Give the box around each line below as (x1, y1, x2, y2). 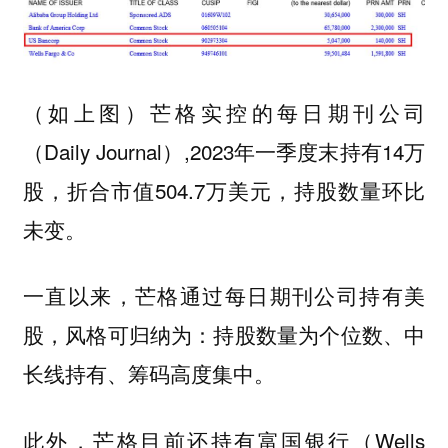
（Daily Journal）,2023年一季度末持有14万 (22, 135, 426, 166)
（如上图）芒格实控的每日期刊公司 (22, 96, 426, 127)
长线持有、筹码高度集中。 (22, 358, 275, 389)
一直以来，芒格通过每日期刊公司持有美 (22, 280, 426, 311)
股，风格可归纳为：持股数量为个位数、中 (22, 319, 426, 350)
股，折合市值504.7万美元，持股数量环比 (22, 174, 426, 205)
